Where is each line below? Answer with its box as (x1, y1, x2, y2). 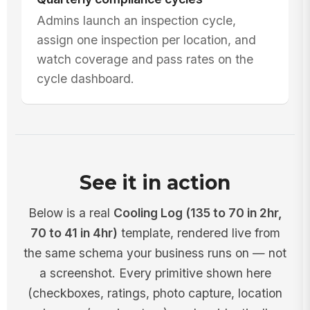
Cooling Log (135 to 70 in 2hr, (113, 205, 282, 220)
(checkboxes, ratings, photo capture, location (28, 285, 282, 300)
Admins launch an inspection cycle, (36, 12, 236, 28)
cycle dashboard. (36, 71, 134, 86)
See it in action (80, 170, 230, 194)
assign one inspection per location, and (36, 32, 256, 47)
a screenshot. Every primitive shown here (39, 265, 271, 280)
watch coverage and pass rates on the (36, 51, 253, 66)
